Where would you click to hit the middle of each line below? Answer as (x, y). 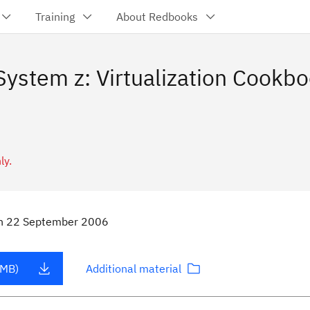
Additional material (134, 268)
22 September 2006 (57, 221)
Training (55, 17)
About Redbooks (157, 17)
